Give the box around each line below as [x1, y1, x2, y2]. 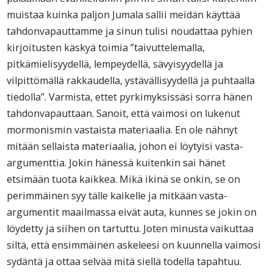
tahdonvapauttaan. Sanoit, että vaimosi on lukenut [7, 106, 241, 120]
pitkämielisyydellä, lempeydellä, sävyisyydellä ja [7, 57, 224, 71]
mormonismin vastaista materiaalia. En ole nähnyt [7, 122, 238, 136]
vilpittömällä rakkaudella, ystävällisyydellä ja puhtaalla [7, 73, 255, 87]
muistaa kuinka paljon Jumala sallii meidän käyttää [7, 7, 241, 21]
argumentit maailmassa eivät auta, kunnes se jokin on [7, 205, 257, 219]
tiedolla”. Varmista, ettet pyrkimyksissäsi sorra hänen [7, 90, 253, 104]
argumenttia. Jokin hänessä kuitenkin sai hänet [7, 155, 226, 169]
